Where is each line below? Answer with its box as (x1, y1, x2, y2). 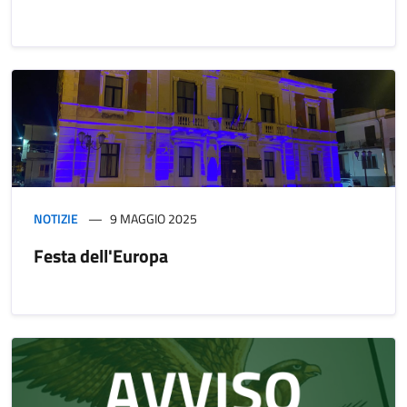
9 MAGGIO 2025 (110, 209, 197, 229)
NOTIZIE (34, 209, 78, 229)
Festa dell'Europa (34, 242, 168, 271)
